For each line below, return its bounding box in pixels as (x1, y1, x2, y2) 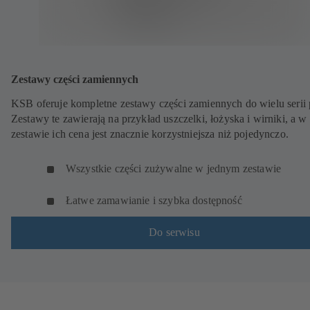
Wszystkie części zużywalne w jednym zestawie (66, 162, 282, 174)
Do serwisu (149, 226, 200, 239)
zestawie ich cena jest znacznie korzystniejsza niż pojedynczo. (11, 127, 292, 140)
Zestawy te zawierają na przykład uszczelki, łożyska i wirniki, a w (11, 112, 307, 125)
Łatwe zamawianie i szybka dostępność (66, 194, 242, 206)
